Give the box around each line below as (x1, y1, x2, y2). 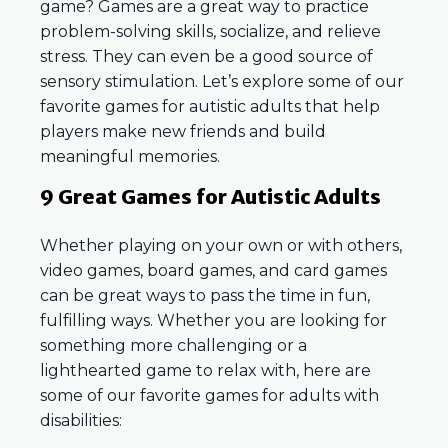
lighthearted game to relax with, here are (40, 361, 371, 381)
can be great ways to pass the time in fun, (40, 286, 370, 306)
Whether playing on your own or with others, (40, 236, 402, 256)
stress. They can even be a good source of (40, 47, 373, 67)
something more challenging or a (40, 336, 307, 356)
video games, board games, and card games (40, 261, 387, 281)
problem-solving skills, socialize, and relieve (40, 22, 381, 42)
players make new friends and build (40, 122, 326, 142)
